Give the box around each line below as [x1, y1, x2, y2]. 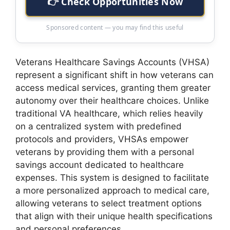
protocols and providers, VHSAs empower [15, 133, 188, 144]
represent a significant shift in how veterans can [15, 69, 214, 80]
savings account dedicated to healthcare [15, 159, 184, 170]
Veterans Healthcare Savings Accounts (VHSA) [15, 56, 209, 67]
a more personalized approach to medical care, [15, 185, 209, 196]
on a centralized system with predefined [15, 121, 182, 131]
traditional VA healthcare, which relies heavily [15, 108, 203, 119]
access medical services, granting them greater [15, 82, 210, 93]
